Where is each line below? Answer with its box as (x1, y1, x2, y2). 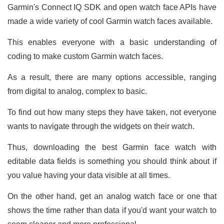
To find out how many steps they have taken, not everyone (7, 107, 216, 116)
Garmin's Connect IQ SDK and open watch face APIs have (7, 2, 216, 11)
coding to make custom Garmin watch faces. (7, 51, 165, 60)
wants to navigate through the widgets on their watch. (7, 121, 196, 130)
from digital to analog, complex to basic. (7, 86, 147, 95)
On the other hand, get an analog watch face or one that (7, 191, 216, 200)
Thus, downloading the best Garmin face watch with (7, 142, 216, 151)
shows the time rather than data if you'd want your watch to (7, 205, 216, 214)
